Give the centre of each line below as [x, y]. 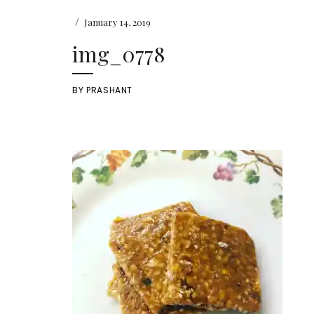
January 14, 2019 [118, 22]
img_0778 [119, 54]
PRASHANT [110, 90]
